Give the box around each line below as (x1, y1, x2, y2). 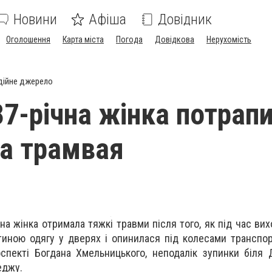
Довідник (158, 11, 212, 28)
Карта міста (63, 35, 104, 44)
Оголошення (6, 35, 50, 44)
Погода (116, 35, 143, 44)
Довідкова (155, 35, 194, 44)
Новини (13, 11, 57, 28)
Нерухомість (206, 35, 251, 44)
